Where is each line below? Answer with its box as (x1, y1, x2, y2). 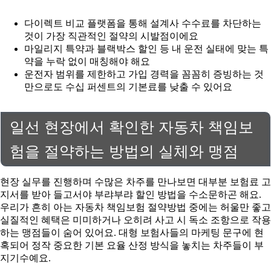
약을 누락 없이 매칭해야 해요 (24, 56, 150, 67)
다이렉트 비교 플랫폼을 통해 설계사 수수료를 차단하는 (24, 18, 261, 28)
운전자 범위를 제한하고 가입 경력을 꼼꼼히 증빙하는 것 (24, 69, 264, 79)
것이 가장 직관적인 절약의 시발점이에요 (24, 31, 198, 41)
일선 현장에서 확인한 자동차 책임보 (10, 118, 253, 135)
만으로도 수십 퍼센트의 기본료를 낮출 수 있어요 (24, 82, 232, 92)
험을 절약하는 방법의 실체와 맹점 (10, 142, 238, 160)
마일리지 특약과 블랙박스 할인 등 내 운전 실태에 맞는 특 (24, 44, 269, 54)
